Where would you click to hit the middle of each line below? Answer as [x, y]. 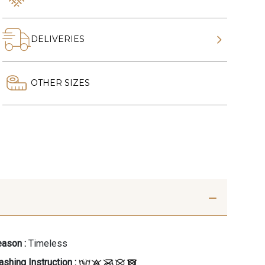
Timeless [48, 243]
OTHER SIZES [60, 83]
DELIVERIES [58, 39]
